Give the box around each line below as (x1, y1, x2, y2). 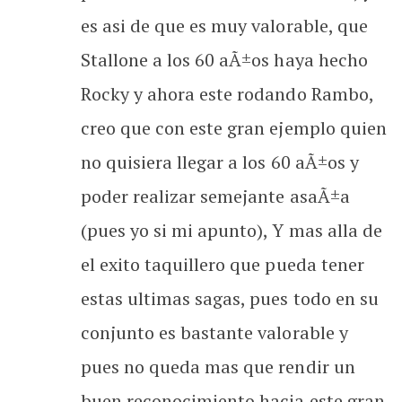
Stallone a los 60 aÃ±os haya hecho (81, 47, 368, 72)
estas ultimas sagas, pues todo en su (81, 285, 379, 310)
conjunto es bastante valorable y (81, 319, 348, 345)
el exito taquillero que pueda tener (81, 251, 364, 276)
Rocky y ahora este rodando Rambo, (81, 81, 373, 106)
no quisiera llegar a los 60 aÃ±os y (81, 149, 359, 174)
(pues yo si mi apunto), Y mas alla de (81, 217, 382, 242)
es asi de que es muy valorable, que (81, 13, 368, 38)
